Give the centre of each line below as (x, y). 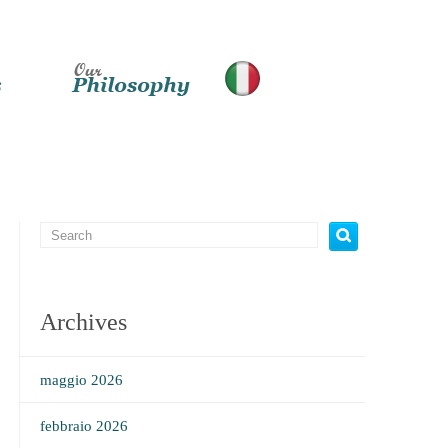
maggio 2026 (81, 380)
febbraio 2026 (83, 426)
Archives (83, 322)
